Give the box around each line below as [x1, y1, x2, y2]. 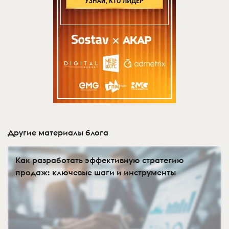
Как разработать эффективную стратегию [15, 154, 184, 165]
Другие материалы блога [8, 127, 108, 138]
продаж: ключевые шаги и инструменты [15, 167, 176, 177]
